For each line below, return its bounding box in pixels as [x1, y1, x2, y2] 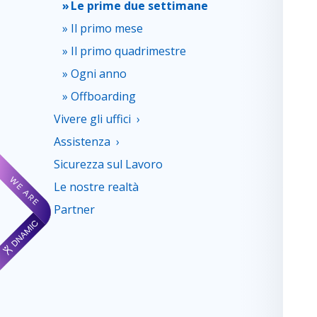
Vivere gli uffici [54, 111, 131, 127]
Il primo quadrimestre [71, 43, 186, 59]
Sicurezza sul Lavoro [54, 156, 163, 172]
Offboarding [71, 88, 136, 104]
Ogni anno [71, 66, 127, 81]
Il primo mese [71, 21, 143, 36]
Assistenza [54, 134, 110, 149]
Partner [54, 202, 95, 217]
